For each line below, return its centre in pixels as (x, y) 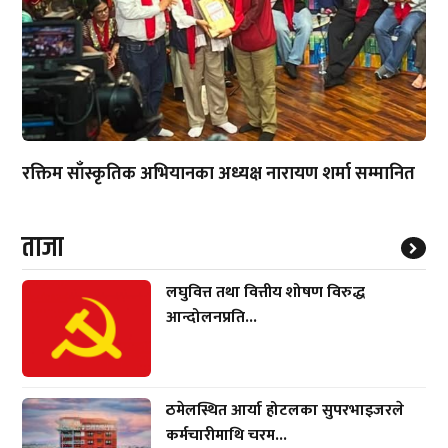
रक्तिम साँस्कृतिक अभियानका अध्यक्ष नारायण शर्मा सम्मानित (219, 173)
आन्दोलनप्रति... (212, 317)
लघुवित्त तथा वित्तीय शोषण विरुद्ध (266, 292)
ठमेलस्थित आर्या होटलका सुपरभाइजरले (285, 410)
